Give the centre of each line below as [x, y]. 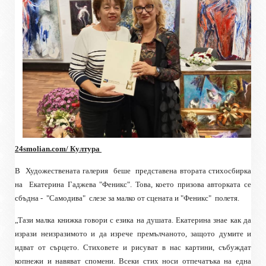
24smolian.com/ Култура [58, 148]
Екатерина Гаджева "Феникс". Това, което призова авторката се [140, 184]
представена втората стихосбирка [194, 170]
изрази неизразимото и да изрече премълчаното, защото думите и [133, 233]
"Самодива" [66, 198]
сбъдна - [29, 198]
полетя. [227, 198]
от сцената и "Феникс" [174, 198]
